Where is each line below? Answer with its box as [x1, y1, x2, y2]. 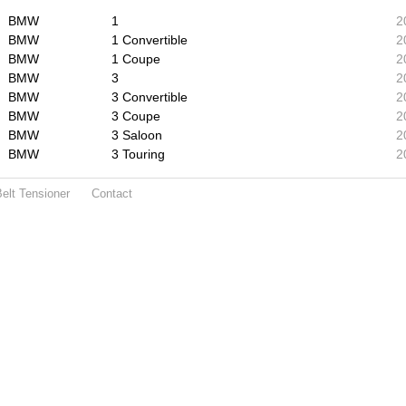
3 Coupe [111, 109, 160, 123]
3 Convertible [111, 90, 188, 104]
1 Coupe [111, 52, 160, 66]
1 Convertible [111, 33, 188, 47]
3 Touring [111, 147, 165, 161]
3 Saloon [111, 128, 162, 142]
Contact [92, 188, 132, 200]
